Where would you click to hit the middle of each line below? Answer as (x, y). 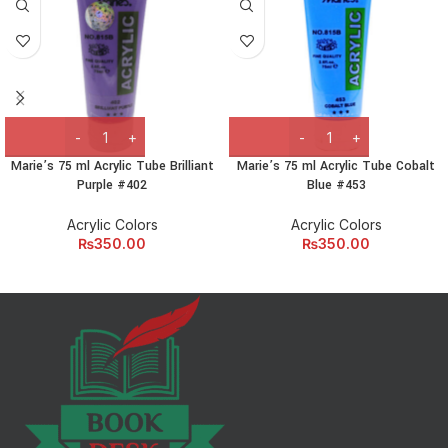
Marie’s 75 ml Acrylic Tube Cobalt (336, 166)
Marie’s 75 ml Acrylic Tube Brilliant (112, 166)
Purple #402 (112, 185)
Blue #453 (336, 185)
